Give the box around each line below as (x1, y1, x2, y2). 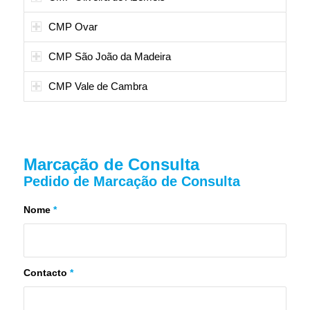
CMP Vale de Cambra (48, 80, 147, 92)
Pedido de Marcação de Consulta (23, 173, 240, 189)
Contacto (23, 267, 70, 278)
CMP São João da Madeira (48, 50, 171, 62)
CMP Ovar (48, 20, 98, 33)
